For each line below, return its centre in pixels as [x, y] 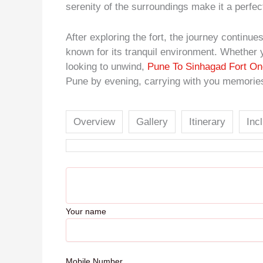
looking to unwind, [107, 66]
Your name [86, 211]
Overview [94, 122]
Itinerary [207, 122]
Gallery [152, 122]
